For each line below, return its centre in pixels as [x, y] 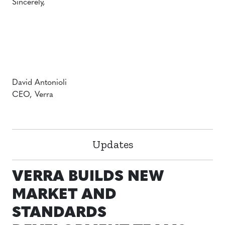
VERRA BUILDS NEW [88, 177]
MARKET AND [64, 195]
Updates [113, 144]
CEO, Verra [33, 95]
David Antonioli [39, 83]
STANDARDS [59, 213]
